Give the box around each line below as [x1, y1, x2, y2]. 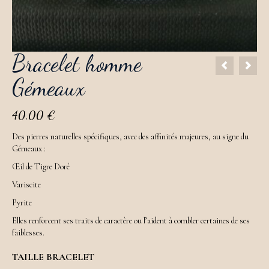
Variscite [12, 180, 41, 190]
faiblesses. [12, 228, 44, 238]
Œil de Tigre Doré [12, 162, 70, 172]
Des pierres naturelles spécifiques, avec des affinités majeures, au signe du [12, 131, 249, 142]
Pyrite [12, 198, 32, 208]
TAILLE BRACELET [12, 251, 94, 263]
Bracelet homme [12, 50, 142, 77]
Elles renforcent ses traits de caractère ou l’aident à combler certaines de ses [12, 216, 250, 226]
